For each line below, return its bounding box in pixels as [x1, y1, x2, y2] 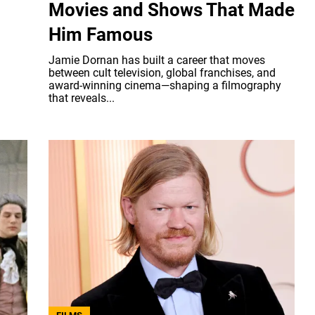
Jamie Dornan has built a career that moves [49, 53, 265, 67]
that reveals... [49, 91, 115, 105]
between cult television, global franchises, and [49, 65, 276, 79]
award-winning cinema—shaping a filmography [49, 78, 281, 92]
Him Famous [49, 23, 153, 45]
